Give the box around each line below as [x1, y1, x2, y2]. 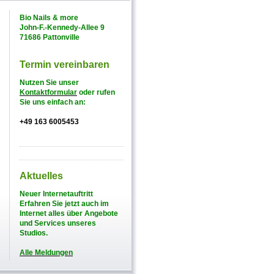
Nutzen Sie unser [20, 78, 79, 87]
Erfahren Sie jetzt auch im [20, 199, 109, 208]
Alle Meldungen [20, 248, 73, 257]
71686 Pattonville [20, 33, 80, 42]
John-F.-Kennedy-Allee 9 [20, 23, 105, 32]
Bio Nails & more [20, 13, 78, 22]
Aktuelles [20, 171, 63, 181]
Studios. [20, 229, 48, 237]
